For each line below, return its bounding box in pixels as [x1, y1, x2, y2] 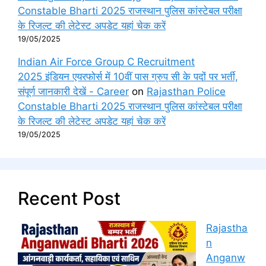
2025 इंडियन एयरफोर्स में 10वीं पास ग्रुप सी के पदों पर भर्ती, [18, 70, 238, 83]
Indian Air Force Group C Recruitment [18, 55, 195, 68]
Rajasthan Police [147, 85, 226, 97]
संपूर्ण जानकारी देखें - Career [18, 85, 129, 97]
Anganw [206, 251, 245, 264]
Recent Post [18, 187, 121, 209]
